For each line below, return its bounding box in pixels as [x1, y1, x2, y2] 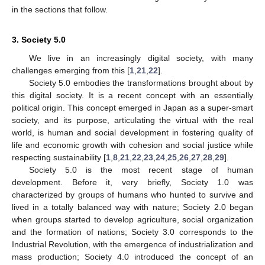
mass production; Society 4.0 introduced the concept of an [12, 252, 253, 262]
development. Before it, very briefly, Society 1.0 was [12, 177, 253, 188]
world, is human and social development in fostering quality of [12, 128, 253, 138]
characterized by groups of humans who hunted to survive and [12, 190, 253, 200]
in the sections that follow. [12, 5, 108, 15]
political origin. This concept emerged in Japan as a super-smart [12, 103, 253, 113]
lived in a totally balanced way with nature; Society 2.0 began [12, 202, 253, 212]
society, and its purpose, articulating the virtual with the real [12, 115, 253, 125]
